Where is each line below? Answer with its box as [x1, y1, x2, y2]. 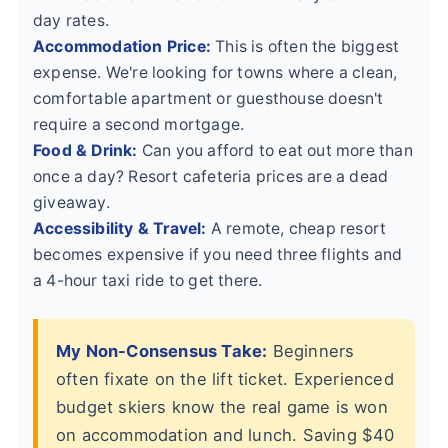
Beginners [267, 341, 355, 362]
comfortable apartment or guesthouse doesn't [33, 89, 384, 109]
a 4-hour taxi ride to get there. [33, 271, 263, 291]
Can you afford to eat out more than [137, 141, 413, 161]
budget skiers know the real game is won [56, 397, 388, 418]
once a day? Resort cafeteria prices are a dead [33, 167, 389, 187]
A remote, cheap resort [206, 219, 387, 239]
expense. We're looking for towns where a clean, [33, 63, 398, 83]
